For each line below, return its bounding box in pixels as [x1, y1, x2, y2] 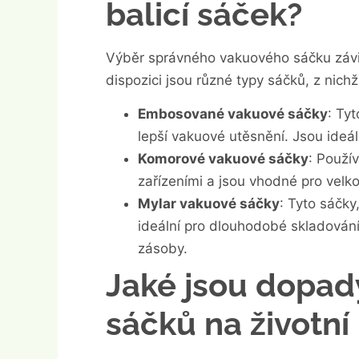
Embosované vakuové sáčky [138, 106, 328, 123]
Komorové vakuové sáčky [138, 151, 309, 167]
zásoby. [138, 240, 188, 257]
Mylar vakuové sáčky [138, 196, 280, 212]
